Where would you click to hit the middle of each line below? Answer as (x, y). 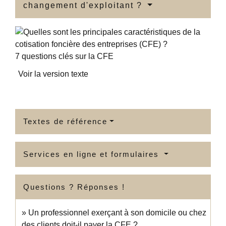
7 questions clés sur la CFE (64, 56)
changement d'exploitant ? (84, 6)
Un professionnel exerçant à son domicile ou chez (117, 213)
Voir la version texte (53, 74)
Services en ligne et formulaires (93, 154)
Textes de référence (65, 122)
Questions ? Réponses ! (74, 187)
